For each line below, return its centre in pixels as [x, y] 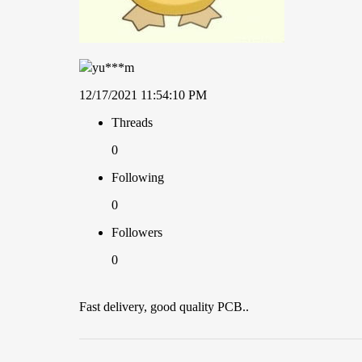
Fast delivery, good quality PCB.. [164, 307]
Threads [132, 123]
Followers [137, 233]
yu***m [113, 68]
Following [138, 178]
